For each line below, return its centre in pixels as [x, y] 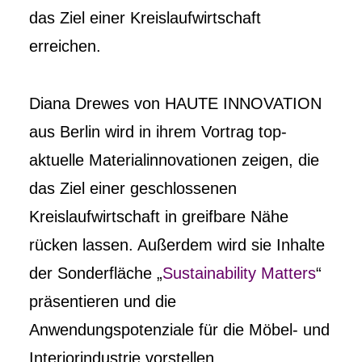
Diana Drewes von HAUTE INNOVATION [175, 103]
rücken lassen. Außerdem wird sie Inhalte [177, 245]
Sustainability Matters [239, 273]
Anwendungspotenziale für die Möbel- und [179, 330]
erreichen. [65, 46]
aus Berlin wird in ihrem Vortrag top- [158, 132]
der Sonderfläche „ [96, 273]
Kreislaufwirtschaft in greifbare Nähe [159, 217]
